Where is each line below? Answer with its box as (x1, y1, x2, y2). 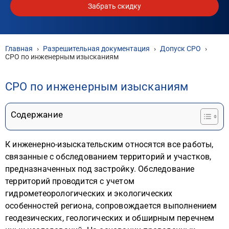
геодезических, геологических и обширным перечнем (5, 213, 215, 223)
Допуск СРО (160, 44, 201, 53)
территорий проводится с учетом (5, 176, 134, 186)
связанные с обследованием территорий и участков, (5, 152, 212, 162)
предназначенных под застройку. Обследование (5, 164, 195, 174)
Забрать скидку (88, 2, 141, 10)
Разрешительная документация (43, 44, 150, 53)
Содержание (11, 109, 63, 120)
